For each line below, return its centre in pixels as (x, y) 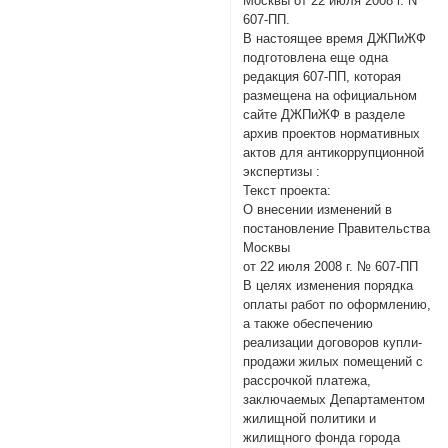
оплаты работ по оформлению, (337, 305)
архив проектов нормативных (332, 134)
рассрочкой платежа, (307, 381)
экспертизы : (282, 172)
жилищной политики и (310, 419)
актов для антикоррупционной (334, 153)
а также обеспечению (308, 324)
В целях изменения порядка (328, 286)
